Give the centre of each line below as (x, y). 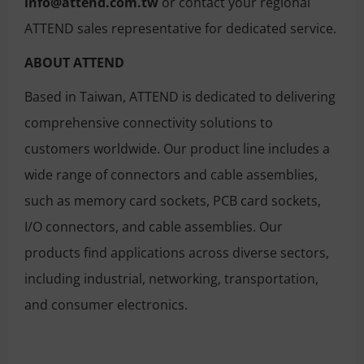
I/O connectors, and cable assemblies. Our (154, 226)
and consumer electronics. (106, 304)
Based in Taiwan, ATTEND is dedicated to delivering (180, 96)
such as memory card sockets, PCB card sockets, (173, 200)
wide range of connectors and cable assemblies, (171, 174)
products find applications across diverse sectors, (177, 252)
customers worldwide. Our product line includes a (177, 148)
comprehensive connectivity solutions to (149, 122)
